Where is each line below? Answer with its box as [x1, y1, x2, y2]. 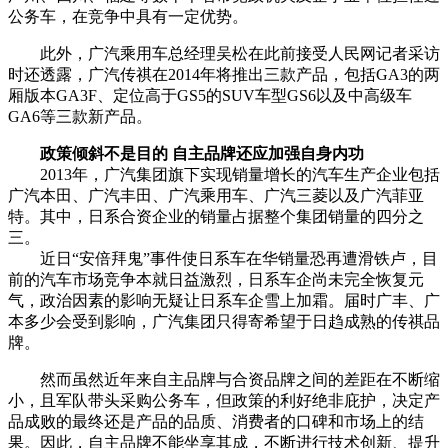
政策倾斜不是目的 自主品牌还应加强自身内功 [8, 144, 364, 162]
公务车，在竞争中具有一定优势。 [8, 7, 248, 25]
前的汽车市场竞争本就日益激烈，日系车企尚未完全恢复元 [8, 270, 424, 288]
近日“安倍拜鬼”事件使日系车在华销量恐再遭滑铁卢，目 [8, 249, 438, 267]
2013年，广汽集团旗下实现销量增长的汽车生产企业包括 [8, 165, 440, 183]
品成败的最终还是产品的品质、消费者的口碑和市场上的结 [8, 412, 424, 430]
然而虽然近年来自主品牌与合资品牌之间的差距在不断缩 [8, 370, 440, 388]
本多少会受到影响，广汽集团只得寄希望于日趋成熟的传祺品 [8, 312, 440, 330]
